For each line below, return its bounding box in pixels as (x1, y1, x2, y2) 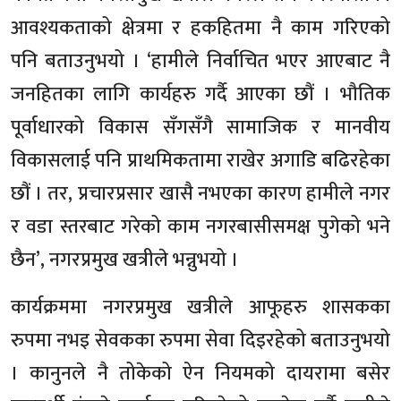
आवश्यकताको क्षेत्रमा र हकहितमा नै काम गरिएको (11, 12, 390, 46)
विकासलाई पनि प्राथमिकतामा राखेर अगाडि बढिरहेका (11, 144, 390, 178)
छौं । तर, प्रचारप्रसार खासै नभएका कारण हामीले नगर (11, 177, 390, 211)
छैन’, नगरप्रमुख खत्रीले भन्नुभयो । (11, 243, 239, 277)
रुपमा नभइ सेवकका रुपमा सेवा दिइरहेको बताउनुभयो (11, 324, 390, 358)
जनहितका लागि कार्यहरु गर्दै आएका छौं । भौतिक (11, 78, 390, 112)
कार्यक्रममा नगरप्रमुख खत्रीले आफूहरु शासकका (11, 291, 390, 325)
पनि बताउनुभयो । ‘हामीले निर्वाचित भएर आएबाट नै (11, 45, 390, 79)
